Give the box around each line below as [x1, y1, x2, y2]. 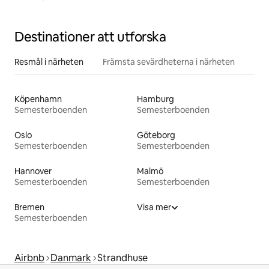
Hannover [14, 165, 52, 177]
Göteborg [137, 129, 175, 141]
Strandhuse [97, 251, 148, 264]
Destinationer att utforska [14, 28, 166, 46]
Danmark [50, 251, 91, 264]
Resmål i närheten [14, 56, 83, 67]
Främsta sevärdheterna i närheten [103, 56, 235, 67]
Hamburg [137, 93, 174, 104]
